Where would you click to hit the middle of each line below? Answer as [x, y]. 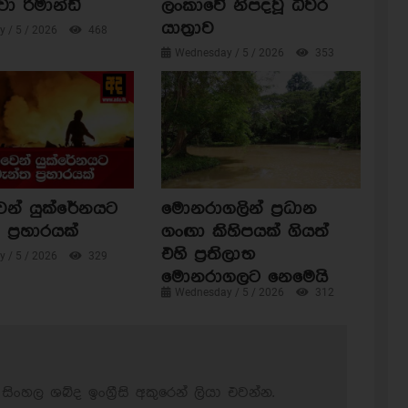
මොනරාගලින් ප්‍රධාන [239, 209]
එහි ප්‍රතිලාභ [208, 255]
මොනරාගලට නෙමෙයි [244, 278]
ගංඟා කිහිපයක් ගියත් [245, 232]
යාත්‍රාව [187, 28]
